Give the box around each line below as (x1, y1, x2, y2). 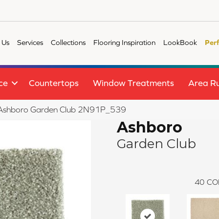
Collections (51, 38, 86, 46)
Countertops (29, 78, 79, 88)
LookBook (163, 38, 197, 46)
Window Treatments (93, 78, 174, 88)
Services (17, 38, 44, 46)
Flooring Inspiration (93, 38, 156, 46)
